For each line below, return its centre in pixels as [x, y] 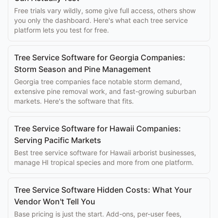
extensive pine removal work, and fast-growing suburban [105, 91]
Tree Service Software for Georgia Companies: [100, 57]
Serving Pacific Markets [58, 140]
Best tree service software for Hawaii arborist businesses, [105, 153]
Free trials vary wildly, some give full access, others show [105, 10]
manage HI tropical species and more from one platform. [104, 162]
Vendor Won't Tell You [55, 201]
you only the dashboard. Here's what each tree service [101, 20]
